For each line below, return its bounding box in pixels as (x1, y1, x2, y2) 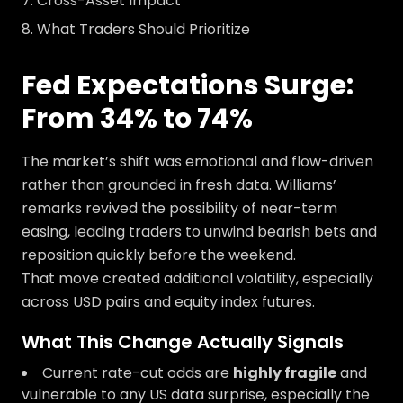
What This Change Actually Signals (22, 329, 344, 354)
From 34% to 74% (22, 100, 253, 138)
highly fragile (233, 363, 336, 383)
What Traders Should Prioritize (37, 19, 250, 40)
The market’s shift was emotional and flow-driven (22, 151, 373, 172)
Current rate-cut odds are (42, 363, 233, 383)
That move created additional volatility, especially (22, 268, 373, 289)
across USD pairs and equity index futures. (22, 291, 315, 312)
